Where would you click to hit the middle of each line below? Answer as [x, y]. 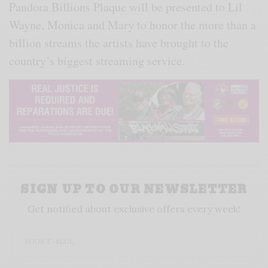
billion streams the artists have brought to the [119, 43]
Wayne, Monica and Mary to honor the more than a [133, 25]
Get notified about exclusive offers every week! [134, 208]
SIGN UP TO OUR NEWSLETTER [134, 189]
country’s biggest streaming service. [97, 61]
